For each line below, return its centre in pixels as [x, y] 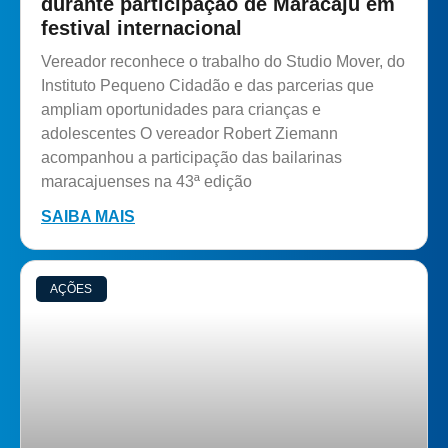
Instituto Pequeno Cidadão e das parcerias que [207, 85]
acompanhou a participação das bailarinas [191, 157]
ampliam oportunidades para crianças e [181, 109]
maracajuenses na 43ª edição [146, 181]
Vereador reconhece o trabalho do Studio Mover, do [223, 61]
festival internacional [141, 27]
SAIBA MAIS [88, 216]
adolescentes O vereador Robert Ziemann [189, 133]
